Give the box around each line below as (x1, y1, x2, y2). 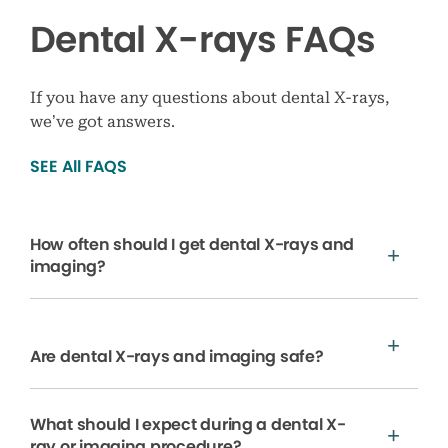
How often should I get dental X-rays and (30, 232, 355, 256)
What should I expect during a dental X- (30, 412, 346, 436)
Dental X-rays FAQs (30, 13, 376, 65)
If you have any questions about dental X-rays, (30, 87, 389, 107)
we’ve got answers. (30, 111, 175, 131)
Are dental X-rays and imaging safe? (30, 344, 324, 368)
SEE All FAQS (30, 154, 127, 178)
